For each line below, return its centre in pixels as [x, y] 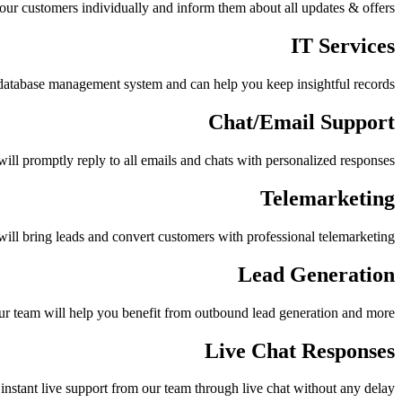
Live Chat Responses [300, 350]
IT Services [343, 46]
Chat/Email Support [301, 122]
